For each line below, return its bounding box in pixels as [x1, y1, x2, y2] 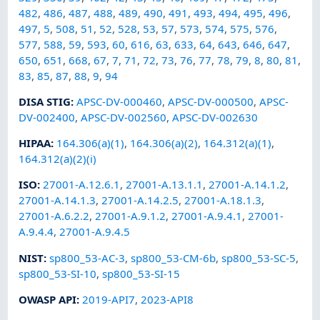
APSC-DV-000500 [168, 94, 254, 109]
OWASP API [19, 291, 77, 306]
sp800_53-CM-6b [131, 250, 216, 265]
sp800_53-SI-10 [19, 266, 97, 281]
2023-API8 [141, 291, 194, 306]
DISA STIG [19, 94, 71, 109]
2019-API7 [82, 291, 136, 306]
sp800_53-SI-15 [102, 266, 181, 281]
